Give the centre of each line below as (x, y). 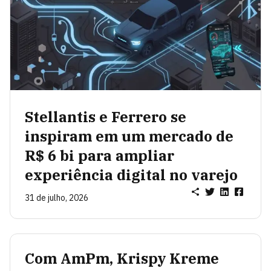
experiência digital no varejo (131, 175)
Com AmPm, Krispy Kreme (122, 259)
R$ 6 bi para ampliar (100, 156)
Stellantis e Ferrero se (106, 117)
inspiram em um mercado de (129, 136)
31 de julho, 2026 (57, 198)
